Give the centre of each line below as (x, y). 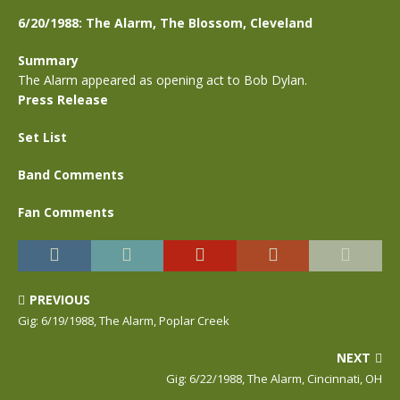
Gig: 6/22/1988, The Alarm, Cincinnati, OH (274, 379)
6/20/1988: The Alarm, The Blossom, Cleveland (165, 23)
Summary (48, 60)
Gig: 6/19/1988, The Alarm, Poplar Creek (124, 321)
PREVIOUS (60, 300)
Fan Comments (66, 212)
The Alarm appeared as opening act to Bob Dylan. (162, 80)
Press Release (63, 100)
